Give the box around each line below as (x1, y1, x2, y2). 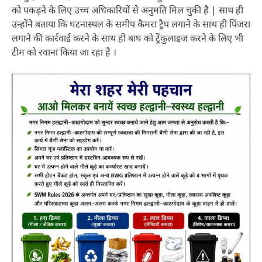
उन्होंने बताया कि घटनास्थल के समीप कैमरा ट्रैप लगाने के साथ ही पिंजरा (12, 18, 250, 31)
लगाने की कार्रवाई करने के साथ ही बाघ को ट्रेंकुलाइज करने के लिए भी (12, 32, 243, 45)
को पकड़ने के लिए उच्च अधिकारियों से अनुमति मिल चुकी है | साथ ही (12, 4, 243, 17)
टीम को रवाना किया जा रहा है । (12, 46, 116, 59)
